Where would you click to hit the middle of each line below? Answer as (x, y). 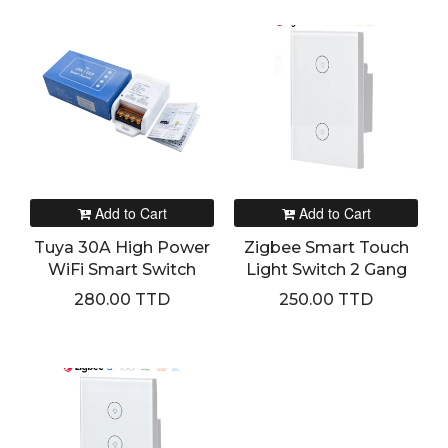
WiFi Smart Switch (122, 269)
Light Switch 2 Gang (326, 269)
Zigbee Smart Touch (326, 247)
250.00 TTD (326, 299)
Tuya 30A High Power (122, 247)
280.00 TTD (122, 299)
